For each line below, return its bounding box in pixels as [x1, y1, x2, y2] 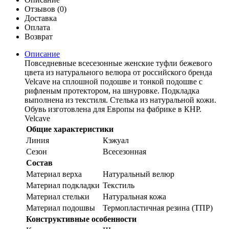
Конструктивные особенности [26, 215, 136, 224]
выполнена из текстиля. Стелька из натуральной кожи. [25, 96, 216, 105]
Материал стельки [26, 192, 89, 201]
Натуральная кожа [103, 192, 166, 201]
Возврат [25, 32, 53, 41]
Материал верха [26, 170, 82, 179]
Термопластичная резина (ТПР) [103, 203, 213, 213]
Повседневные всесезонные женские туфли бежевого [25, 59, 212, 68]
